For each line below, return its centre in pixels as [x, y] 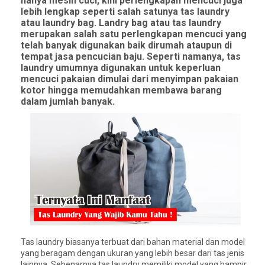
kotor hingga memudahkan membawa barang [121, 90]
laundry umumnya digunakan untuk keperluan [121, 68]
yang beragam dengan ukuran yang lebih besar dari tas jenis [132, 253]
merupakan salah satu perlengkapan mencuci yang [134, 34]
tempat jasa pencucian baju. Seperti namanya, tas [131, 56]
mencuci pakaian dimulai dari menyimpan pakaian [130, 79]
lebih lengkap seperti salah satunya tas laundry [125, 12]
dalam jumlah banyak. [68, 101]
